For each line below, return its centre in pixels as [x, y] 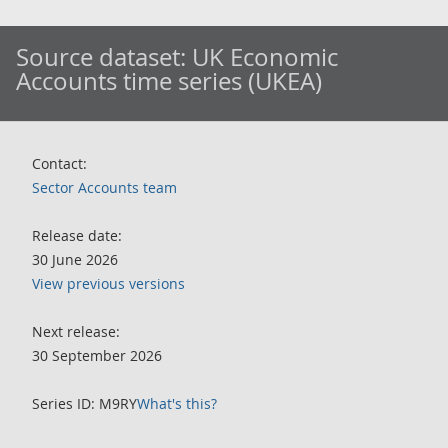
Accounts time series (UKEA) [169, 81]
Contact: [59, 163]
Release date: [77, 235]
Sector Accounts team [104, 187]
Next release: [76, 331]
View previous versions [108, 283]
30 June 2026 [75, 259]
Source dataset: [104, 57]
